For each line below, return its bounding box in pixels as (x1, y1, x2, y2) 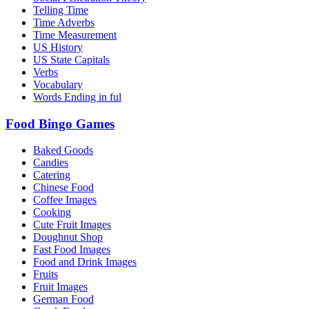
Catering (33, 169, 70, 181)
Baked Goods (33, 144, 93, 157)
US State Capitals (33, 53, 110, 66)
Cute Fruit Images (33, 219, 111, 231)
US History (33, 41, 83, 53)
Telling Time (33, 3, 88, 16)
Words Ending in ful (33, 90, 121, 103)
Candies (33, 157, 68, 169)
